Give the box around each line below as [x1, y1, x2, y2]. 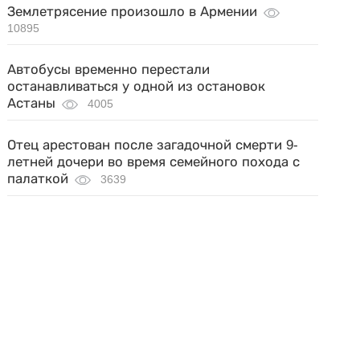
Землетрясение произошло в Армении [7, 3, 258, 19]
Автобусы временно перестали [7, 61, 211, 77]
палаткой [7, 170, 69, 186]
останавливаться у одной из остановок [7, 78, 266, 94]
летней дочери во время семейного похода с [7, 153, 301, 170]
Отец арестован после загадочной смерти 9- [7, 137, 299, 153]
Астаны [7, 95, 56, 111]
